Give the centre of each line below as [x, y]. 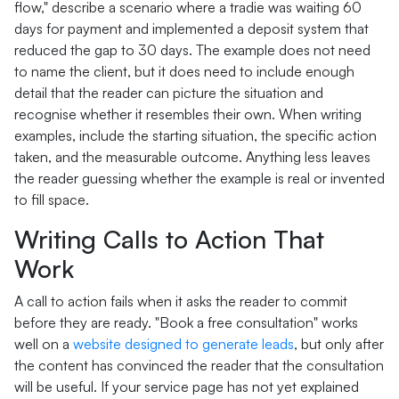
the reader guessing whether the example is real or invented [199, 178]
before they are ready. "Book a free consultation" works [186, 322]
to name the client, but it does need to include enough [184, 71]
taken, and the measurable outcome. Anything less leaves [192, 157]
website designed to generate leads [183, 344]
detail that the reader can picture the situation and [169, 93]
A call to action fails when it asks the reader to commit [181, 301]
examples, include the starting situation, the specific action [195, 135]
